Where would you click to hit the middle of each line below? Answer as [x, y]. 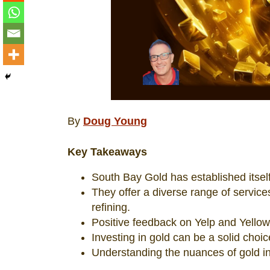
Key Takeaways [107, 152]
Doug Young [115, 121]
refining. [111, 207]
